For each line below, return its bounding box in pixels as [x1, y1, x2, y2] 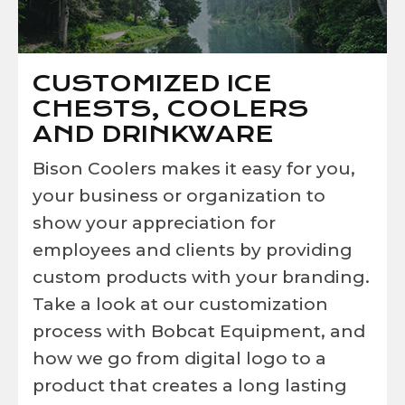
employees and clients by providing [33, 239, 353, 260]
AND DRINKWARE [33, 119, 274, 147]
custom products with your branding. [33, 266, 370, 287]
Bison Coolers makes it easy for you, [33, 157, 355, 179]
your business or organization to [33, 184, 325, 206]
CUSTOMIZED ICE [33, 69, 272, 97]
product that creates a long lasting [33, 374, 347, 396]
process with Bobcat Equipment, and [33, 320, 365, 342]
